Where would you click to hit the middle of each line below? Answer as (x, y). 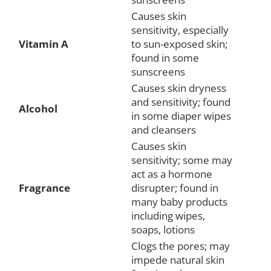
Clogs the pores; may (181, 246)
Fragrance (44, 188)
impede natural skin (178, 260)
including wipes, (168, 215)
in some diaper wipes (181, 116)
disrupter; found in (175, 188)
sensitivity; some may (182, 160)
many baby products (179, 201)
